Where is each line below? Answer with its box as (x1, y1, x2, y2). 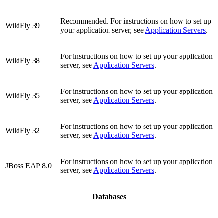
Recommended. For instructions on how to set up (60, 17, 211, 25)
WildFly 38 (5, 56, 40, 65)
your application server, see (60, 25, 145, 34)
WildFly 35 (5, 91, 40, 100)
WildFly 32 (5, 126, 40, 135)
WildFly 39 (5, 21, 40, 30)
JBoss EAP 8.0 (5, 161, 52, 170)
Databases (92, 192, 126, 200)
